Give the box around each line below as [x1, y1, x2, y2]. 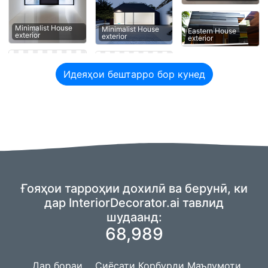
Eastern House [188, 26, 237, 36]
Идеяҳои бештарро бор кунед [63, 68, 205, 81]
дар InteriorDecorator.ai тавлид [44, 196, 224, 211]
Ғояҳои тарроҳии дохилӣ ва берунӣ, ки [20, 181, 248, 196]
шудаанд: [106, 210, 162, 225]
